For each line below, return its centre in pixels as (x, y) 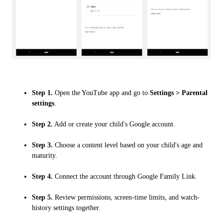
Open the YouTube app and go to (101, 93)
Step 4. (42, 176)
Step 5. (42, 197)
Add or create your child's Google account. (114, 124)
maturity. (45, 155)
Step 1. (42, 93)
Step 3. (42, 145)
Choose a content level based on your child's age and (128, 145)
